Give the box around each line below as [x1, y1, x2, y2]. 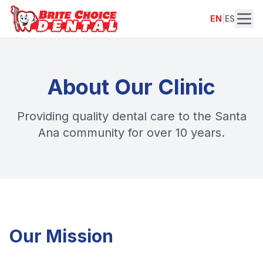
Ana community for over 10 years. [38, 126, 225, 140]
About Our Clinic [48, 74, 215, 100]
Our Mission [9, 225, 113, 247]
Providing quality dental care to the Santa [16, 109, 247, 123]
